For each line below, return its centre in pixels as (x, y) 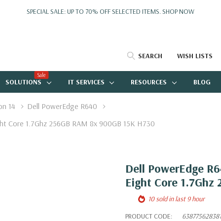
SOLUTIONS (23, 82)
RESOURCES (149, 82)
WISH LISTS (195, 56)
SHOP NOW (178, 11)
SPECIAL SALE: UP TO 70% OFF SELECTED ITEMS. (94, 11)
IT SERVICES (86, 82)
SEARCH (150, 56)
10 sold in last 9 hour (176, 199)
